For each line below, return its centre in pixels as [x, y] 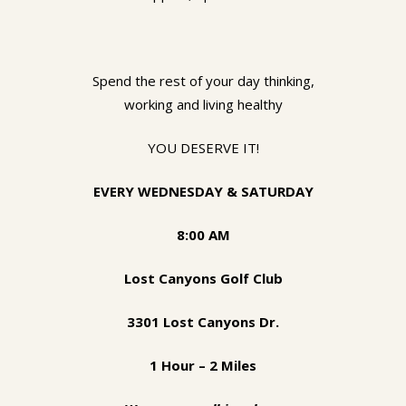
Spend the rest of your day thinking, [203, 81]
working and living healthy [203, 105]
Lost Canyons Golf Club [203, 279]
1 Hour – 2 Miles [203, 366]
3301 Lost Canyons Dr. [203, 322]
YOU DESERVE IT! [203, 148]
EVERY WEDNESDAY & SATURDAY [203, 192]
